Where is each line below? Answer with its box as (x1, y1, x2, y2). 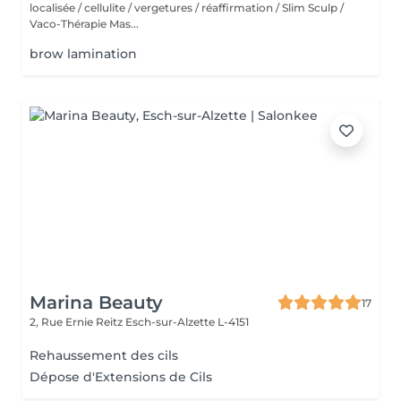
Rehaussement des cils (30, 347, 178, 363)
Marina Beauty (30, 292, 163, 313)
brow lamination (30, 46, 137, 62)
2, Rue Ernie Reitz (30, 315, 125, 328)
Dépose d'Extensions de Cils (30, 369, 212, 385)
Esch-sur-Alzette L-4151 (125, 315, 249, 328)
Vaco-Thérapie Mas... (30, 17, 139, 30)
